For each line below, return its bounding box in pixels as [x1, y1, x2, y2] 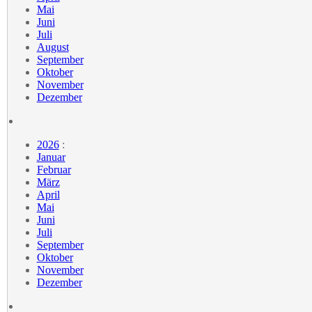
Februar [36, 163, 71, 175]
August [36, 40, 69, 53]
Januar [36, 150, 65, 163]
